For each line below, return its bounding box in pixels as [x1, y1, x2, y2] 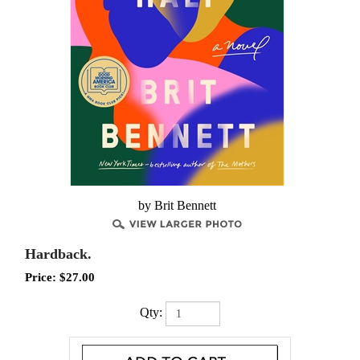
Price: [25, 271, 56, 284]
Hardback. [25, 246, 92, 262]
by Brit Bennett [138, 198, 216, 212]
